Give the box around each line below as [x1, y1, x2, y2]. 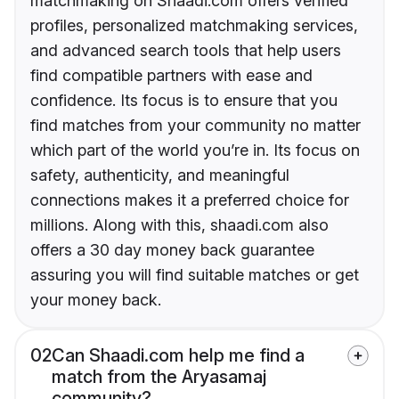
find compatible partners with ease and [30, 66, 313, 85]
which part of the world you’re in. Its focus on [30, 141, 360, 160]
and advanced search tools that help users [30, 41, 341, 61]
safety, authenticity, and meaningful [30, 166, 289, 185]
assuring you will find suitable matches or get [30, 265, 359, 285]
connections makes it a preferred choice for [30, 191, 349, 210]
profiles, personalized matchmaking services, [30, 16, 358, 36]
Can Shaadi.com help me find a [52, 345, 305, 367]
